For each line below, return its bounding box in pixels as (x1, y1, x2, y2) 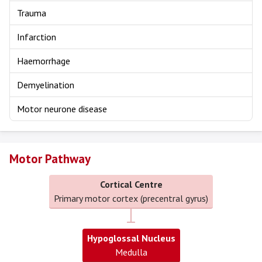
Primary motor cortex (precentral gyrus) (54, 192, 208, 204)
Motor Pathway (9, 151, 91, 167)
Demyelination (17, 79, 74, 91)
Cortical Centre (99, 178, 163, 190)
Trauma (17, 7, 46, 19)
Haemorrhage (17, 55, 70, 67)
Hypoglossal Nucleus (87, 232, 175, 244)
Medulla (115, 246, 147, 258)
